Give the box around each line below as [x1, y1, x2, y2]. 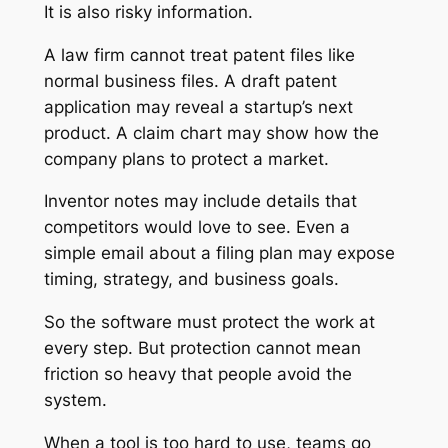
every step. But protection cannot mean [43, 338, 361, 359]
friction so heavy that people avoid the [43, 364, 352, 385]
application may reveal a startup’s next [43, 96, 353, 117]
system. [43, 390, 107, 411]
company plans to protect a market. [43, 148, 329, 169]
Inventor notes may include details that [43, 191, 357, 212]
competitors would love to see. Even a [43, 217, 350, 238]
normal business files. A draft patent [43, 70, 337, 91]
